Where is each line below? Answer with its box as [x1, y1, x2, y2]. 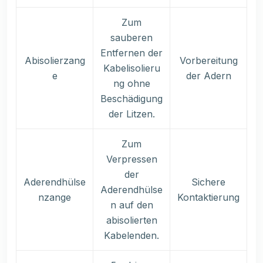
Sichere [191, 176, 225, 188]
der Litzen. [108, 108, 155, 120]
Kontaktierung [177, 191, 240, 204]
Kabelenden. [104, 230, 159, 242]
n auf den [110, 199, 153, 211]
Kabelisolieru [103, 62, 160, 75]
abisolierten [106, 214, 157, 227]
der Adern [186, 70, 231, 82]
